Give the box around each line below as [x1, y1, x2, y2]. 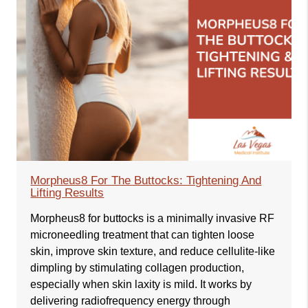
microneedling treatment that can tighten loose [30, 228, 255, 241]
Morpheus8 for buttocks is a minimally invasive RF [30, 212, 275, 224]
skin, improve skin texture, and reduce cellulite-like [30, 245, 276, 257]
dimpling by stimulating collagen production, [30, 261, 245, 274]
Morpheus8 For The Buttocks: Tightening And [30, 173, 262, 187]
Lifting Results [30, 186, 104, 199]
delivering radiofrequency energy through [30, 294, 231, 307]
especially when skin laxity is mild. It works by [30, 278, 252, 290]
